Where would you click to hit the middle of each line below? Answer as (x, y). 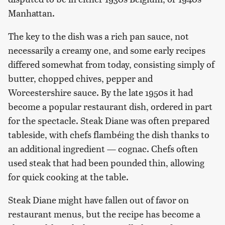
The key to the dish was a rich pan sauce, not (98, 36)
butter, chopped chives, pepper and (80, 78)
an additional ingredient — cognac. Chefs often (103, 149)
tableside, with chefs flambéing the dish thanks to (109, 135)
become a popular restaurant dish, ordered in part (110, 106)
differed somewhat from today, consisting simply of (111, 64)
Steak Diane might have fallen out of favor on (98, 200)
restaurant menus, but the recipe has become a (104, 214)
